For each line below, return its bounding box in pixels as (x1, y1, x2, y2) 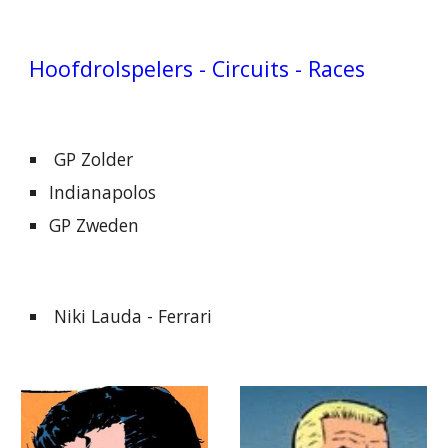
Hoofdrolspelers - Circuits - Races (29, 54, 366, 83)
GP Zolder (49, 147, 134, 171)
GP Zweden (49, 213, 140, 237)
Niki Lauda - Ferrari (49, 304, 213, 328)
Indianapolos (49, 180, 157, 204)
